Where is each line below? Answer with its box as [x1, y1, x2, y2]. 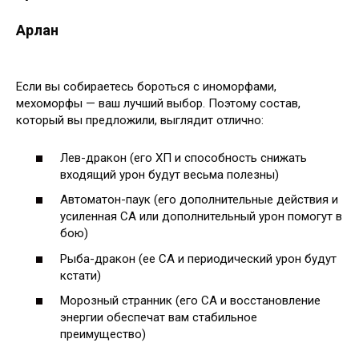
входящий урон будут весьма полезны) [60, 167, 279, 182]
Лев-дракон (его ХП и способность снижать [60, 150, 307, 165]
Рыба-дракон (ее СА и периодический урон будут [60, 251, 337, 266]
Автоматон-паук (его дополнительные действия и [60, 192, 338, 207]
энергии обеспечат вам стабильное [60, 310, 257, 325]
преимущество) [60, 327, 146, 341]
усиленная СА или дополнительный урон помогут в [60, 209, 342, 224]
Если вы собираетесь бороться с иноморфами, [16, 79, 276, 94]
